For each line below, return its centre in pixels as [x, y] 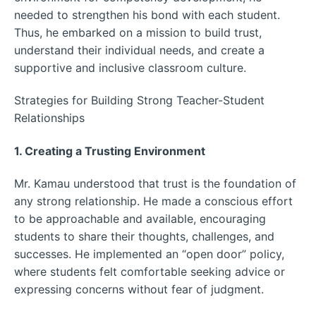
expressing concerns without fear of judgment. [139, 290]
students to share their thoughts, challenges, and [144, 237]
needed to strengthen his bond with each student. [147, 14]
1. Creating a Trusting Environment [110, 151]
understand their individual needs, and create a [139, 50]
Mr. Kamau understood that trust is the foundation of [155, 184]
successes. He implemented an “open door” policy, [149, 254]
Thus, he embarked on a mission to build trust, [138, 32]
